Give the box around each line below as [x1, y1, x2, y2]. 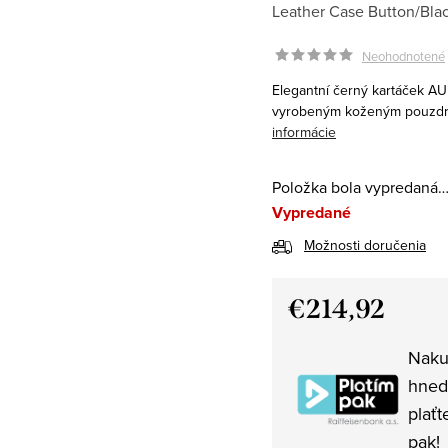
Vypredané [272, 200, 351, 224]
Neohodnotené [362, 46, 445, 65]
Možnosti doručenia [304, 234, 426, 255]
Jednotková [287, 323, 369, 346]
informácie [272, 121, 336, 142]
